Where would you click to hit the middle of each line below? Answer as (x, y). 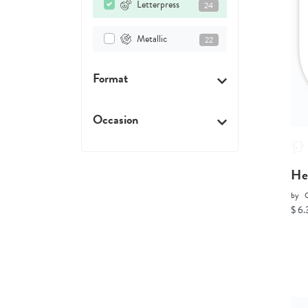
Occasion (115, 119)
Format (110, 78)
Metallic (152, 38)
